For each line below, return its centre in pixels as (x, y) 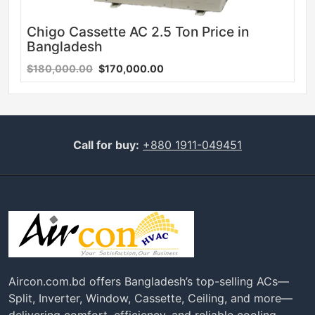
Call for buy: (106, 144)
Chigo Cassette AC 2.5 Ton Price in (138, 31)
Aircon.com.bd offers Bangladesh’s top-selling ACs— (149, 281)
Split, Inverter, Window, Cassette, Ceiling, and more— (150, 298)
